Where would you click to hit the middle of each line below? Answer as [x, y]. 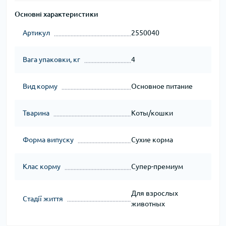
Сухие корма [152, 140]
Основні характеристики [56, 14]
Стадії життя [43, 199]
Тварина [36, 113]
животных [148, 204]
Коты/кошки [152, 113]
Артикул [36, 33]
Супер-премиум [157, 167]
